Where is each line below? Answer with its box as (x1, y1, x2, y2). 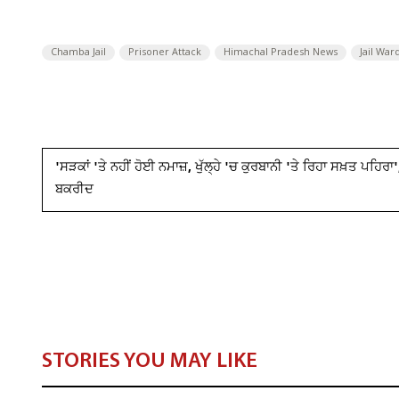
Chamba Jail (51, 45, 106, 60)
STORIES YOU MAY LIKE (42, 351, 257, 372)
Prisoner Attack (128, 45, 201, 60)
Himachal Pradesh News (224, 45, 338, 60)
